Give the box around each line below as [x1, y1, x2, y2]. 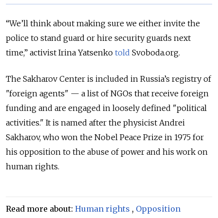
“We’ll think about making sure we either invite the [6, 18, 200, 28]
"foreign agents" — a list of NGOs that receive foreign [6, 88, 209, 98]
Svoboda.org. [130, 47, 180, 57]
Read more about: [6, 203, 75, 214]
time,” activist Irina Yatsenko [6, 47, 115, 57]
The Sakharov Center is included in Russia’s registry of [6, 73, 211, 84]
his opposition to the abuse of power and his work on [6, 146, 208, 157]
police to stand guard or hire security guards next [6, 33, 191, 43]
